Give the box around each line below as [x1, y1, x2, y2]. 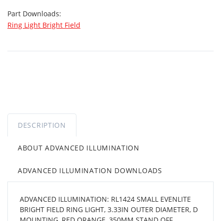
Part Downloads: [7, 8, 63, 18]
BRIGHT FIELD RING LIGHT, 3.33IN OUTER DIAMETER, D [20, 204, 198, 214]
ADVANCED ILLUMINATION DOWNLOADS [18, 165, 162, 175]
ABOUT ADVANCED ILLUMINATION [18, 143, 140, 152]
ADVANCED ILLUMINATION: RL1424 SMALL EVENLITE [20, 194, 191, 204]
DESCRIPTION [18, 120, 66, 130]
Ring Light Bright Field [7, 20, 80, 30]
